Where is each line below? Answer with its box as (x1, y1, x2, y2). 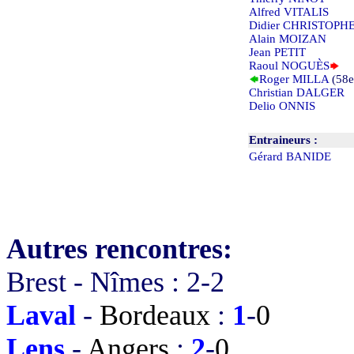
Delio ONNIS (249, 99, 315, 112)
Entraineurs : (249, 133, 318, 146)
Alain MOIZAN (249, 32, 326, 45)
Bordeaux (100, 299, 210, 331)
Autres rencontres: (6, 232, 232, 265)
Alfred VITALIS (249, 5, 329, 18)
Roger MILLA (259, 72, 329, 85)
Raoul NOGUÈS (249, 58, 330, 72)
